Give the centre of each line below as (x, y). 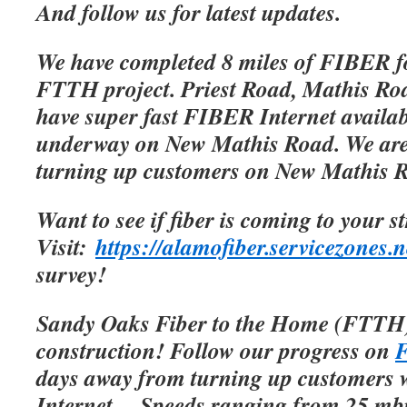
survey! (71, 273)
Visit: (66, 246)
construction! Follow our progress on (216, 350)
